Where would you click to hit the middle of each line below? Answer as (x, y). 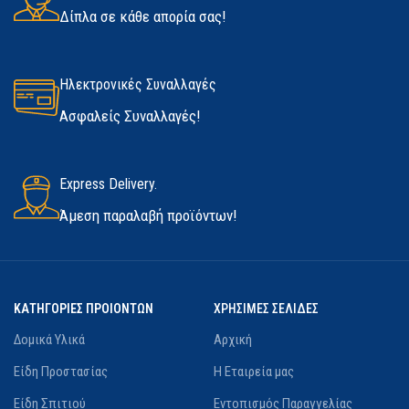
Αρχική (232, 340)
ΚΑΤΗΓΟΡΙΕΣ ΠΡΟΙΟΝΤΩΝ (84, 309)
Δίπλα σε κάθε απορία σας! (143, 16)
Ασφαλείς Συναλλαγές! (130, 116)
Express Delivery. (108, 184)
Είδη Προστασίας (61, 372)
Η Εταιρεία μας (253, 372)
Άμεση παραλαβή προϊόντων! (148, 215)
